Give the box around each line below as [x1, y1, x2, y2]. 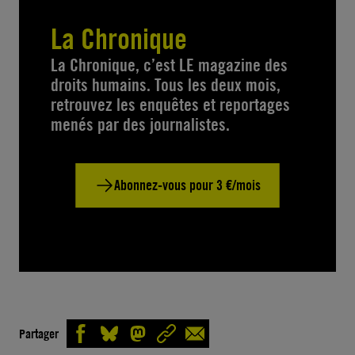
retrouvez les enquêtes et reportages [51, 94, 290, 116]
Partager [19, 325, 59, 342]
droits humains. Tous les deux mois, [51, 74, 281, 96]
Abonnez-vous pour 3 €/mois [113, 176, 261, 195]
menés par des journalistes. [51, 114, 230, 136]
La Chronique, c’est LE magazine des [51, 55, 288, 76]
